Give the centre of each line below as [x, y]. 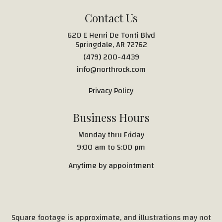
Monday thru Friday [111, 135]
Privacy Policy [111, 90]
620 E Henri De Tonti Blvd [111, 35]
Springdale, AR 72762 [111, 44]
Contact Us [111, 18]
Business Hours [111, 117]
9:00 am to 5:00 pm [111, 147]
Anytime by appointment [111, 165]
